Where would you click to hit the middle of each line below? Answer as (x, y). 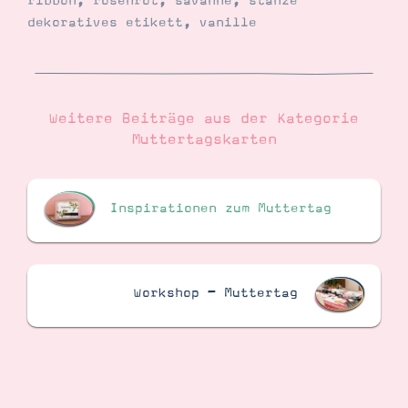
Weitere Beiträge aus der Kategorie (204, 119)
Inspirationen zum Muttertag (221, 208)
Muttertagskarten (204, 140)
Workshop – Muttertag (215, 294)
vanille (228, 22)
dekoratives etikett (105, 22)
